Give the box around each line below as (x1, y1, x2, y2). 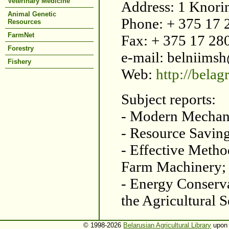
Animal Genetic (8, 10, 56, 18)
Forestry (8, 44, 34, 52)
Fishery (8, 58, 31, 65)
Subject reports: (121, 91, 216, 108)
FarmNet (8, 31, 34, 39)
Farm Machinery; (121, 158, 226, 175)
